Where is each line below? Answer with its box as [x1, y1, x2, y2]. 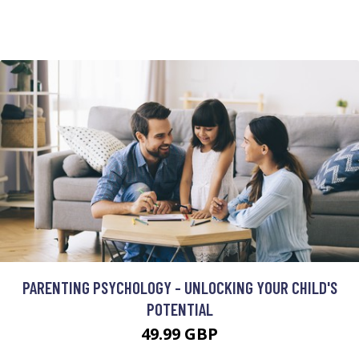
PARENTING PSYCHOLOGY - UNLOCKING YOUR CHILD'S [22, 277, 337, 298]
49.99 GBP [141, 323, 218, 345]
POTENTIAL [146, 299, 213, 320]
